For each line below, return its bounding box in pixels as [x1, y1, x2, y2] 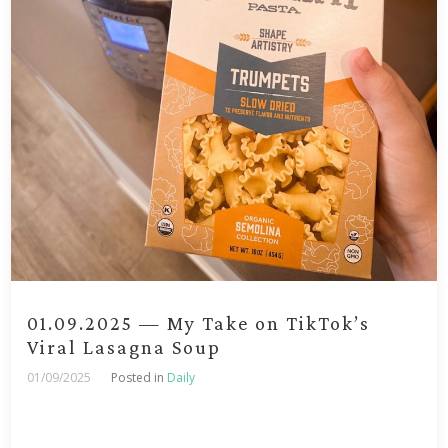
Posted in [111, 369, 168, 387]
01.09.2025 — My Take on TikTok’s [27, 312, 371, 335]
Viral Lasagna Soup [27, 336, 222, 359]
